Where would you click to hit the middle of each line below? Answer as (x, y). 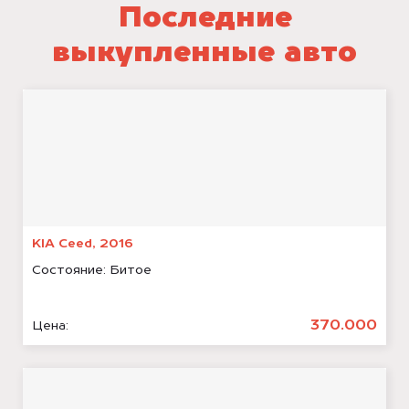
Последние (204, 20)
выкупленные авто (204, 54)
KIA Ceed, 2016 (83, 244)
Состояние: (71, 271)
